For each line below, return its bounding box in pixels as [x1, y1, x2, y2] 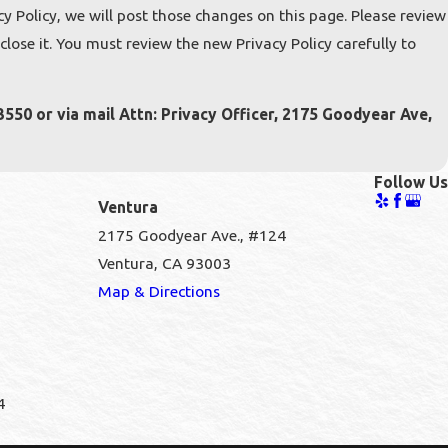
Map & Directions [98, 281, 220, 300]
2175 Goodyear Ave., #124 [98, 225, 286, 244]
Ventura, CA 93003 [98, 253, 231, 272]
